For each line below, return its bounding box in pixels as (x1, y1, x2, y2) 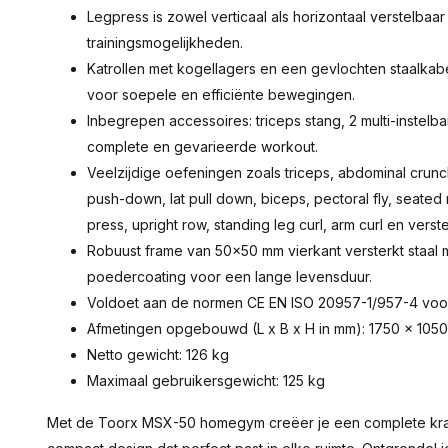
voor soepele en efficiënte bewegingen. (87, 86, 355, 103)
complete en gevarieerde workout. (87, 138, 318, 155)
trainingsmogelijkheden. (87, 34, 243, 51)
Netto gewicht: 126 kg (87, 346, 229, 363)
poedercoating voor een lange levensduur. (87, 268, 372, 285)
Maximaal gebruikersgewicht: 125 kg (87, 372, 325, 389)
